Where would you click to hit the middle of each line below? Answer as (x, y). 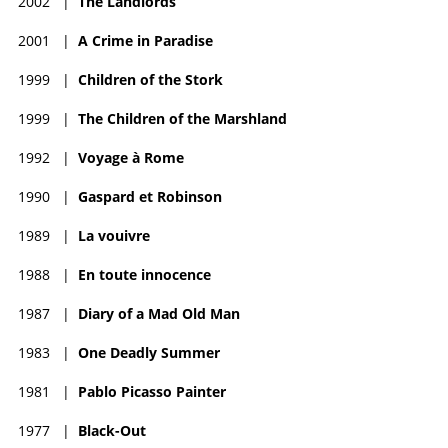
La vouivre (114, 235)
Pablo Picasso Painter (152, 391)
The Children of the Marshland (182, 118)
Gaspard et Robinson (150, 196)
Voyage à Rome (131, 157)
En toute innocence (144, 274)
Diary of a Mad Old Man (159, 313)
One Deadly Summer (149, 352)
